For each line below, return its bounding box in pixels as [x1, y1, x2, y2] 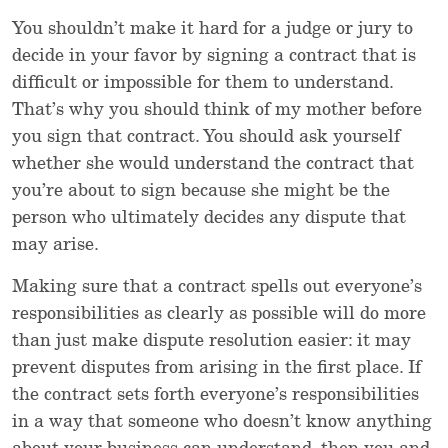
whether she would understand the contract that [12, 155, 414, 174]
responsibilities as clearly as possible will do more [12, 305, 426, 324]
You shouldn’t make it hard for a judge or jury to [12, 20, 413, 39]
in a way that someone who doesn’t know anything [12, 413, 432, 432]
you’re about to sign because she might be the [12, 182, 390, 201]
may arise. [12, 236, 99, 255]
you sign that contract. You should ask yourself [12, 128, 400, 147]
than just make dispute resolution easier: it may [12, 332, 411, 351]
